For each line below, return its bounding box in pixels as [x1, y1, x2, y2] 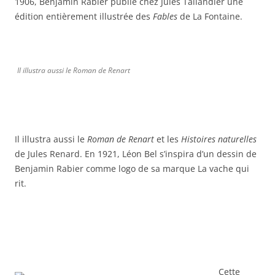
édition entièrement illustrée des [15, 10, 153, 22]
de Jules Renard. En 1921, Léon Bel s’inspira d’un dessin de [15, 147, 257, 160]
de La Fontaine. [177, 10, 242, 22]
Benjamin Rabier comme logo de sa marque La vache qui [15, 162, 249, 174]
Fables [153, 10, 177, 22]
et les [154, 133, 181, 145]
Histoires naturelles [181, 133, 257, 145]
